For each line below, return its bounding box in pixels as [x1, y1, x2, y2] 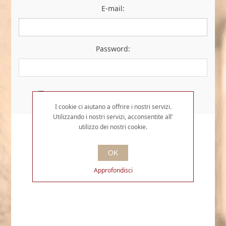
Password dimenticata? [108, 89, 186, 99]
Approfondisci [93, 166, 133, 175]
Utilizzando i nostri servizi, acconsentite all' [53, 112, 173, 121]
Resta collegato [49, 89, 101, 99]
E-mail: [101, 4, 125, 13]
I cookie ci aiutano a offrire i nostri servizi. [54, 102, 172, 111]
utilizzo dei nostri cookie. [79, 123, 147, 131]
